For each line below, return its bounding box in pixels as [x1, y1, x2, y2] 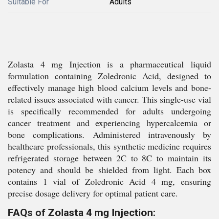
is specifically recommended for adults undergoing [8, 105, 211, 117]
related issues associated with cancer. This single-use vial [8, 93, 211, 105]
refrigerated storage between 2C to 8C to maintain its [8, 152, 211, 164]
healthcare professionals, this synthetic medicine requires [8, 140, 211, 152]
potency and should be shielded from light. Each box [8, 164, 211, 175]
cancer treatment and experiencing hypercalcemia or [8, 117, 211, 129]
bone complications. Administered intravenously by [8, 129, 211, 140]
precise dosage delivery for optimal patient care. [8, 187, 178, 199]
